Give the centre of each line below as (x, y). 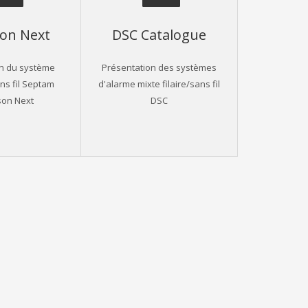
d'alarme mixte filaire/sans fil (159, 83)
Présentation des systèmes (159, 67)
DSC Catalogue (159, 34)
